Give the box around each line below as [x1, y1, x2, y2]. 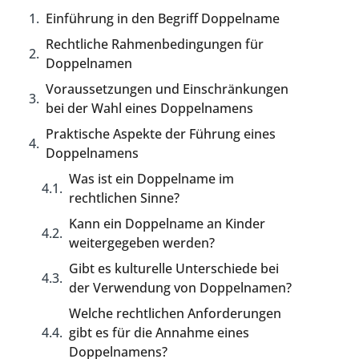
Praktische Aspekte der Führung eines [46, 125, 276, 143]
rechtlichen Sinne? [69, 189, 180, 207]
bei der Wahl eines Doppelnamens [46, 99, 254, 117]
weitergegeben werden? [69, 234, 216, 252]
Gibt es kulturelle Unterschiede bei [69, 260, 280, 277]
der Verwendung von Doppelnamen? [69, 279, 292, 296]
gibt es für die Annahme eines [69, 324, 250, 341]
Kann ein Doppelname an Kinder [69, 215, 266, 232]
